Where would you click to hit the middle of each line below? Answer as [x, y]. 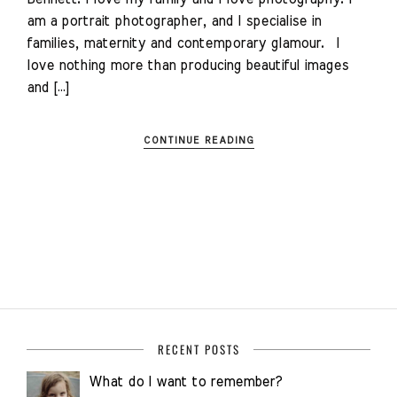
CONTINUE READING [198, 140]
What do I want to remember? [185, 381]
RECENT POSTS [198, 349]
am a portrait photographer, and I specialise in [174, 21]
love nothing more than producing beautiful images [187, 65]
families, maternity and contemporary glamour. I [183, 43]
